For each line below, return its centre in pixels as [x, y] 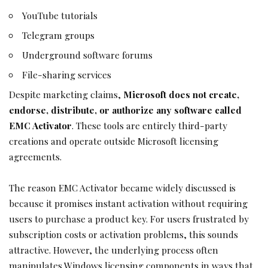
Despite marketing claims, [66, 95]
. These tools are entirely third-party [150, 126]
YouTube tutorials [60, 16]
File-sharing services [67, 75]
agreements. [35, 157]
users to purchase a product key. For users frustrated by [129, 218]
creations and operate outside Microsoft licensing [114, 141]
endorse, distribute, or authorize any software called [125, 110]
